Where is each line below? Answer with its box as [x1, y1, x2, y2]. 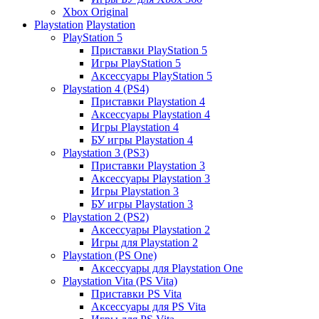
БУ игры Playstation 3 [91, 197, 193, 210]
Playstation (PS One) [63, 249, 157, 261]
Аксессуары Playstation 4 [91, 108, 210, 120]
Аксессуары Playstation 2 [91, 223, 210, 236]
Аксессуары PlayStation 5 [91, 69, 212, 82]
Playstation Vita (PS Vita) [63, 274, 177, 287]
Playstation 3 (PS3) [63, 146, 149, 159]
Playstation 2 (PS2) [63, 210, 149, 223]
